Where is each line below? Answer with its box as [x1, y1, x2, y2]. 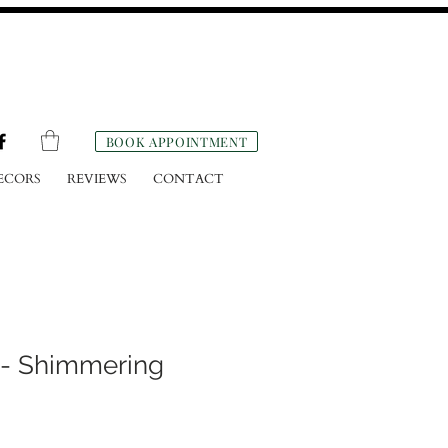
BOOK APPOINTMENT [105, 133, 248, 150]
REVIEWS [67, 170, 127, 189]
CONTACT [153, 170, 224, 189]
